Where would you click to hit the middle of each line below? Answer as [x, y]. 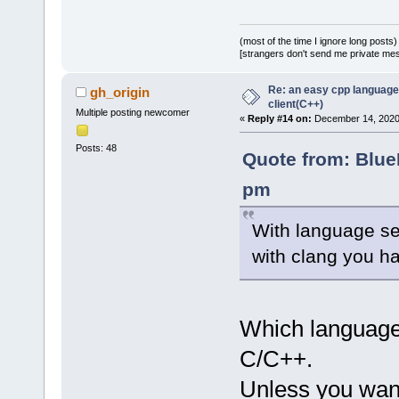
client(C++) [295, 104]
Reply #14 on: [279, 118]
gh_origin [120, 92]
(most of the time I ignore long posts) [318, 41]
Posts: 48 [96, 148]
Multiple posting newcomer [132, 112]
